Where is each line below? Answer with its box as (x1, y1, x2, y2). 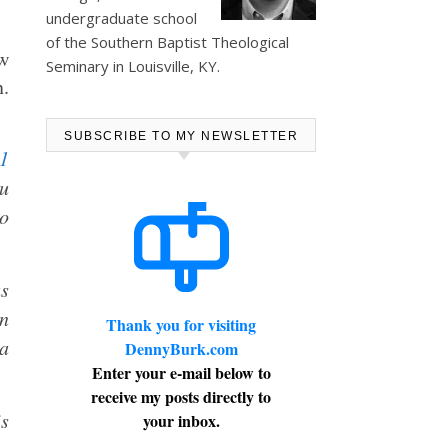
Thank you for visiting (106, 313, 256, 336)
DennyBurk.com (124, 337, 238, 360)
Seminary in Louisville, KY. (46, 56, 220, 76)
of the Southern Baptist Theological (46, 32, 289, 52)
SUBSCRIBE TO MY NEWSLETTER (64, 129, 298, 143)
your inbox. (142, 409, 220, 432)
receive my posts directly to (91, 385, 271, 408)
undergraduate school (46, 8, 197, 28)
